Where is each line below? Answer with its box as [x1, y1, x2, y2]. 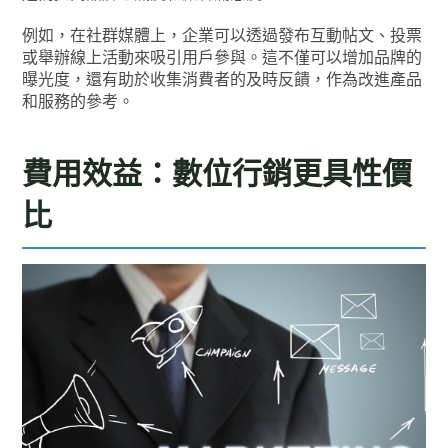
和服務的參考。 [22, 93, 135, 111]
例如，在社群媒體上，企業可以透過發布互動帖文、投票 [22, 27, 423, 45]
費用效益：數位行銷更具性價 [22, 157, 413, 191]
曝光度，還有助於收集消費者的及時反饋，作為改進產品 [22, 71, 423, 89]
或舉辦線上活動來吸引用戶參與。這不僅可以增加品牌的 [22, 49, 423, 67]
